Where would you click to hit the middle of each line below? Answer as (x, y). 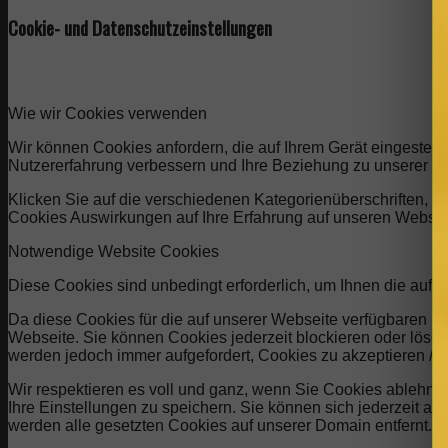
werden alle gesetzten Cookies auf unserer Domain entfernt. (220, 426)
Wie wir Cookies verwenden (107, 114)
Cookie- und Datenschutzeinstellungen (140, 27)
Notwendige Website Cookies (113, 252)
